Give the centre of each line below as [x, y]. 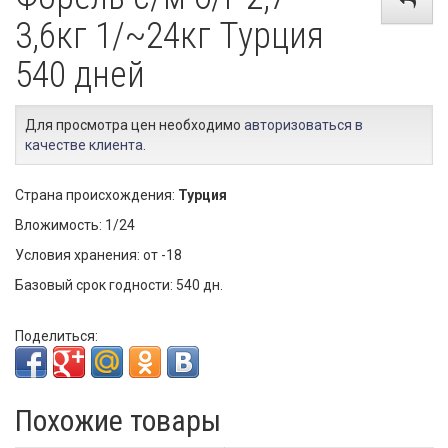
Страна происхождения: [96, 195]
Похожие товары [118, 420]
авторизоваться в [303, 125]
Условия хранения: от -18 [98, 255]
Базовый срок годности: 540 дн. [119, 285]
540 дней [80, 75]
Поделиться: [56, 336]
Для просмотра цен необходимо [134, 125]
